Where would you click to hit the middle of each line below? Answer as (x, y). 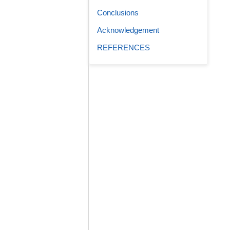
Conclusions (118, 13)
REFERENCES (123, 47)
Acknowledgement (128, 30)
